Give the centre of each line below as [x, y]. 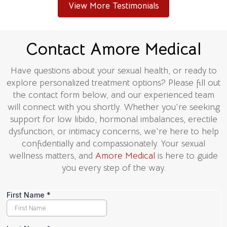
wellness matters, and [52, 155]
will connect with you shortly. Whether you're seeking [113, 107]
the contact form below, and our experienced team [113, 94]
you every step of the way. [113, 167]
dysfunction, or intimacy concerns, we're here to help [113, 131]
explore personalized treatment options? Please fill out [113, 82]
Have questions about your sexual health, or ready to [113, 70]
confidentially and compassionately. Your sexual [113, 143]
